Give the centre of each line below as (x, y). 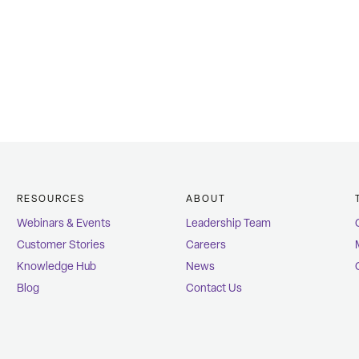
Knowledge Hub (57, 267)
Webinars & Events (64, 224)
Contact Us (214, 288)
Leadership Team (228, 224)
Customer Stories (61, 245)
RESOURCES (51, 199)
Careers (206, 245)
